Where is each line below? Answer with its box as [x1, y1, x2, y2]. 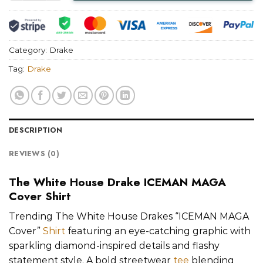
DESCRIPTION [9, 124, 62, 136]
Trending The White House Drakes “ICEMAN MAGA [9, 211, 249, 222]
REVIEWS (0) [9, 148, 59, 160]
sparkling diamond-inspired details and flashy [9, 240, 220, 252]
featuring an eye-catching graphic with [65, 225, 251, 237]
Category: [9, 45, 49, 55]
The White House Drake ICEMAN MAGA [9, 174, 226, 191]
